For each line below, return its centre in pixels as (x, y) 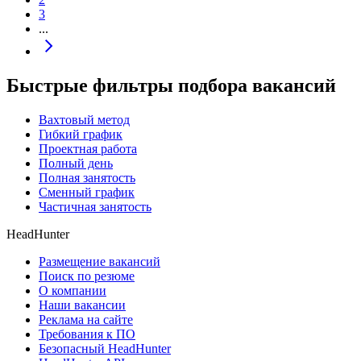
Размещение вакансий (100, 261)
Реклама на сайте (86, 319)
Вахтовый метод (84, 119)
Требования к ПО (87, 334)
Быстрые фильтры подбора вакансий (171, 85)
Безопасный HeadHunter (105, 348)
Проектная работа (88, 148)
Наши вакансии (82, 305)
